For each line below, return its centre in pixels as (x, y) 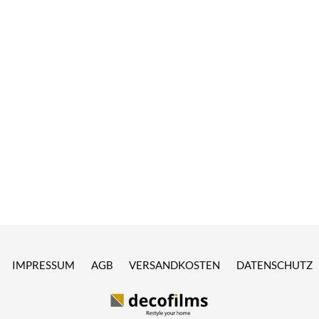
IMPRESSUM (44, 265)
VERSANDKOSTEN (175, 265)
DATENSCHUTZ (274, 265)
